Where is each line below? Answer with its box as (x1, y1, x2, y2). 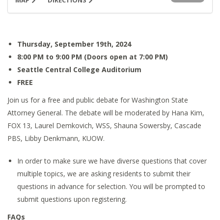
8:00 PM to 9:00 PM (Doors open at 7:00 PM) (17, 52, 168, 61)
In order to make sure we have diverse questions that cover (17, 156, 207, 165)
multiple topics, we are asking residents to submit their (17, 169, 191, 178)
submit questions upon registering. (17, 194, 127, 204)
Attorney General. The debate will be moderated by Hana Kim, (7, 108, 204, 117)
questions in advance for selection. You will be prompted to (17, 182, 205, 191)
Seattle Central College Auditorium (17, 65, 141, 74)
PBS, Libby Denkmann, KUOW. (7, 134, 105, 143)
